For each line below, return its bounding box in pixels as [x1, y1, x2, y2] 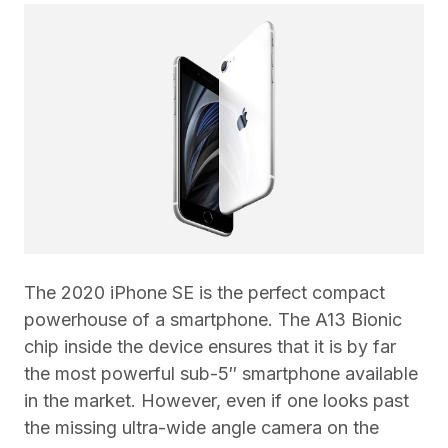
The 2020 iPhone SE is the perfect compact [24, 282, 385, 303]
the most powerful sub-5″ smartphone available [24, 363, 418, 384]
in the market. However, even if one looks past [24, 390, 409, 411]
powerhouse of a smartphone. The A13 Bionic [24, 309, 402, 330]
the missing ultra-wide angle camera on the [24, 417, 379, 438]
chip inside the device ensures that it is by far [24, 336, 396, 357]
